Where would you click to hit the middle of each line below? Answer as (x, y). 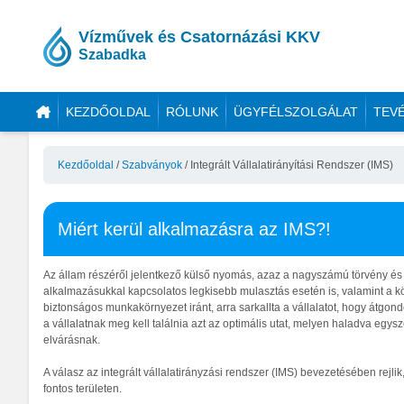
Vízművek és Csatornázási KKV (199, 37)
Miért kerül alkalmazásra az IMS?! (194, 229)
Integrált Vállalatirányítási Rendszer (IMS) (292, 165)
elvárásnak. (72, 340)
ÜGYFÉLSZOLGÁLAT (295, 112)
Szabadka (112, 55)
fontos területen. (83, 389)
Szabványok (152, 165)
